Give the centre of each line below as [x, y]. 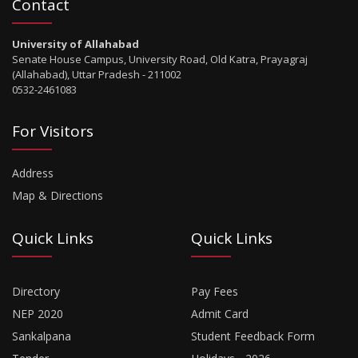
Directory [36, 291]
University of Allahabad [76, 44]
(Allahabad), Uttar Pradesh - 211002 [97, 74]
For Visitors [53, 131]
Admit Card [220, 314]
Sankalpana [42, 336]
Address [33, 173]
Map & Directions [58, 195]
